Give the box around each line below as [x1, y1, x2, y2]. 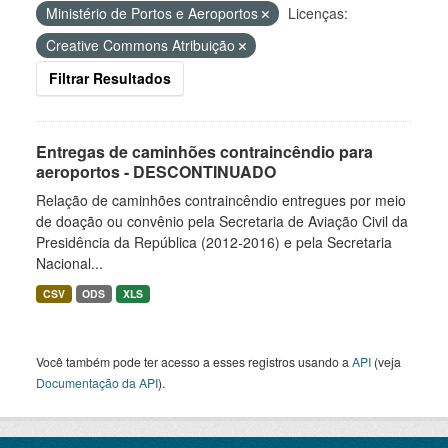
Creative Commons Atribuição [46, 35, 239, 55]
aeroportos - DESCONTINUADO [36, 160, 276, 183]
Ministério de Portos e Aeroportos [46, 3, 262, 23]
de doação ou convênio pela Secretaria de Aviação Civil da [36, 211, 408, 231]
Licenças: [288, 3, 348, 23]
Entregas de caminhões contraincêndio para [36, 140, 373, 163]
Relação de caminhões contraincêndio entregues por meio [36, 190, 406, 210]
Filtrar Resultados [49, 68, 171, 88]
